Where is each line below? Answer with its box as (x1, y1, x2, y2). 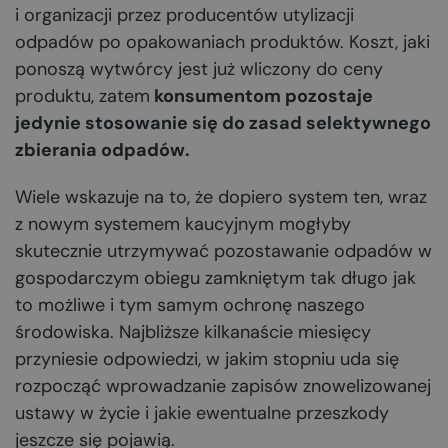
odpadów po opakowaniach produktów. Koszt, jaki (15, 30, 430, 54)
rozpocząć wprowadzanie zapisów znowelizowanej (15, 374, 431, 398)
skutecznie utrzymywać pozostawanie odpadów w (15, 239, 432, 263)
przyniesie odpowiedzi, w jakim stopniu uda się (15, 347, 399, 371)
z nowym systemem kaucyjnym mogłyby (15, 212, 351, 236)
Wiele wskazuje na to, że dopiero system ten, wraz (15, 185, 427, 209)
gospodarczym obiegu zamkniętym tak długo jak (15, 266, 416, 290)
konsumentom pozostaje (150, 84, 373, 108)
